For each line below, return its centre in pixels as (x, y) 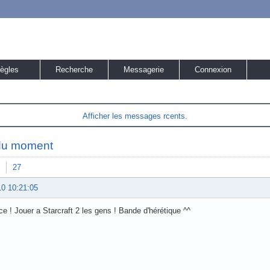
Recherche (74, 70)
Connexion (213, 70)
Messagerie (144, 70)
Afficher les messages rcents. (135, 116)
